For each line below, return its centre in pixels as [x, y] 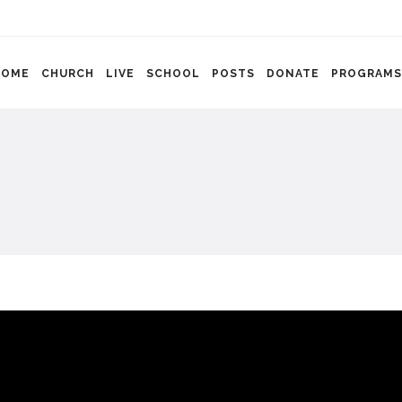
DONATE [293, 74]
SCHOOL [173, 74]
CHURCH [68, 74]
